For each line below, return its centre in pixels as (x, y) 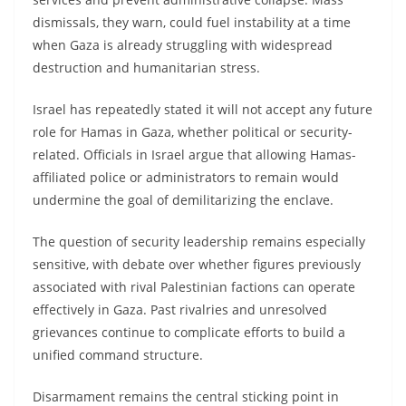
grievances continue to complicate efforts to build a (189, 332)
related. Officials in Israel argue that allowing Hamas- (194, 154)
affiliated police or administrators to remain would (186, 177)
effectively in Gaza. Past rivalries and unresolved (180, 309)
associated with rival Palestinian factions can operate (194, 286)
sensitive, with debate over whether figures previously (197, 264)
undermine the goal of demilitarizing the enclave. (183, 199)
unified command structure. (118, 354)
